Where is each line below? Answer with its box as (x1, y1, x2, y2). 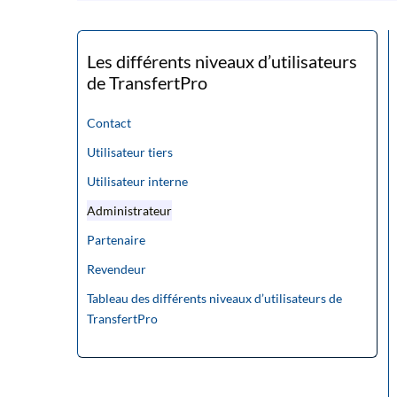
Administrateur (87, 203, 173, 219)
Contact (87, 115, 132, 131)
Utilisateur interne (87, 174, 189, 190)
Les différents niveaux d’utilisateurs (87, 51, 358, 73)
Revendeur (87, 261, 147, 277)
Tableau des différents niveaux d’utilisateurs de (87, 291, 343, 307)
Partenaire (87, 232, 146, 248)
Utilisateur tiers (87, 144, 174, 160)
